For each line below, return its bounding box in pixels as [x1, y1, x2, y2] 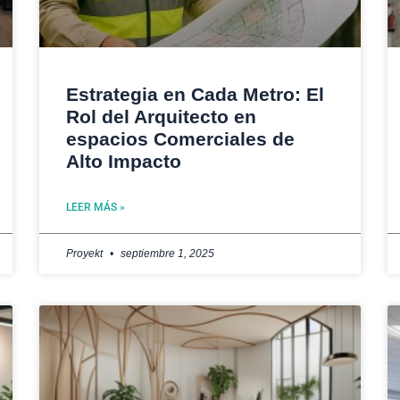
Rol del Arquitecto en [66, 105, 256, 127]
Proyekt [66, 246, 105, 260]
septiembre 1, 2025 [118, 246, 214, 260]
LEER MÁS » [66, 200, 125, 213]
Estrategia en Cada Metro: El [66, 83, 324, 104]
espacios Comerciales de [66, 128, 295, 149]
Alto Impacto [66, 150, 181, 171]
